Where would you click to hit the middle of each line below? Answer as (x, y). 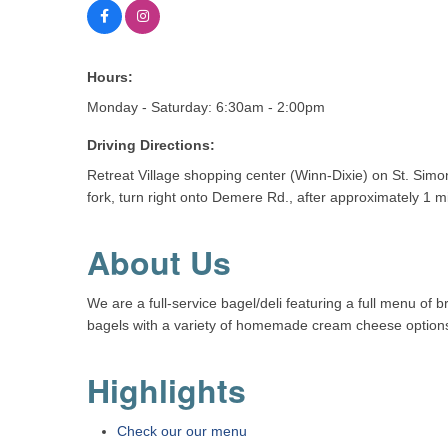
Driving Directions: (151, 145)
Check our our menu (182, 431)
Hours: (110, 77)
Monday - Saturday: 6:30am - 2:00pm (206, 107)
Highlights (166, 390)
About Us (159, 262)
